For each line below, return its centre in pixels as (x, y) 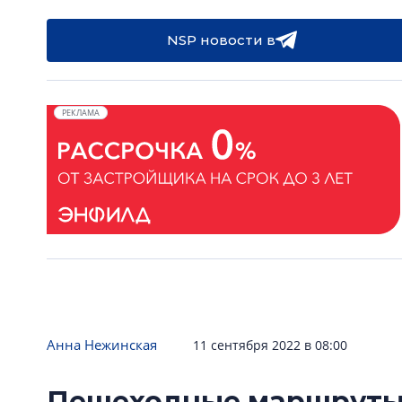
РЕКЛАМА (81, 113)
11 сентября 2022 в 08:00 (270, 345)
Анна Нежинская (102, 345)
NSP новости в (221, 40)
